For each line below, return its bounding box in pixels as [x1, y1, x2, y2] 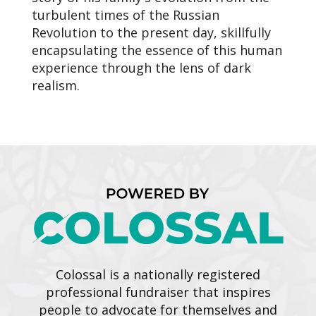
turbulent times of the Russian [32, 6, 219, 23]
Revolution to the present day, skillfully [32, 23, 271, 41]
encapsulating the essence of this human [32, 41, 282, 59]
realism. [32, 76, 80, 94]
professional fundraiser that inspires [45, 283, 271, 300]
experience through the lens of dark [32, 59, 251, 76]
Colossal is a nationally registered [56, 265, 260, 283]
